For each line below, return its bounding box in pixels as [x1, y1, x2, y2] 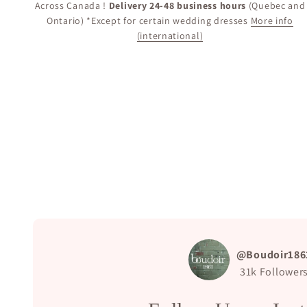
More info [250, 14, 293, 27]
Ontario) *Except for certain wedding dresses [47, 14, 251, 27]
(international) [136, 29, 204, 42]
